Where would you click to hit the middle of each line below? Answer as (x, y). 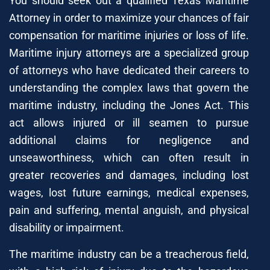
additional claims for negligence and (129, 140)
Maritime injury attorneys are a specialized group (129, 52)
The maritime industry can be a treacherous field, (129, 254)
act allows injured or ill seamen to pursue (129, 122)
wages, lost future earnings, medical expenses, (129, 192)
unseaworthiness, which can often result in (129, 157)
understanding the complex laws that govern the (129, 87)
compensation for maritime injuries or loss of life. (129, 35)
